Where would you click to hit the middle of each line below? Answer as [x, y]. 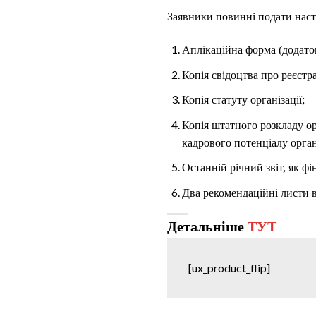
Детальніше [207, 227]
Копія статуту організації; [243, 100]
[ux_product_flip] [229, 268]
